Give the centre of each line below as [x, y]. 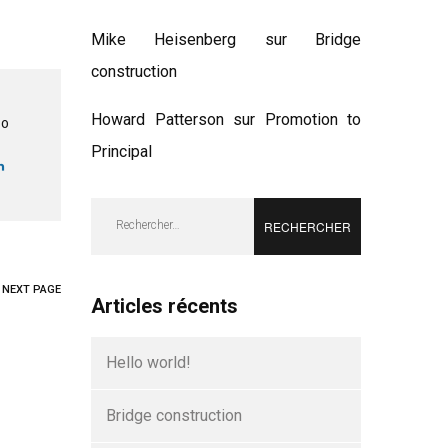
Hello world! [148, 362]
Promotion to [312, 119]
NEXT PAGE [31, 289]
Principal [121, 151]
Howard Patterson [157, 119]
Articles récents [164, 306]
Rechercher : [133, 212]
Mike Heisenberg [164, 39]
